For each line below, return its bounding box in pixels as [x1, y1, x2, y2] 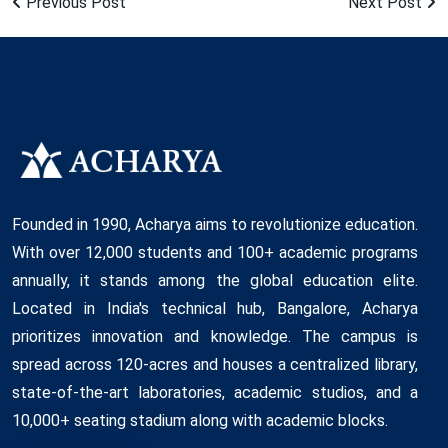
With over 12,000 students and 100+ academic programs [12, 242, 418, 262]
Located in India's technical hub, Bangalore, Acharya [12, 298, 418, 318]
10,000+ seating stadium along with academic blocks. [12, 410, 388, 430]
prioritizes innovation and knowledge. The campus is [12, 326, 418, 346]
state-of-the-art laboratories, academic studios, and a [12, 382, 418, 402]
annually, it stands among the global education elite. [12, 270, 418, 290]
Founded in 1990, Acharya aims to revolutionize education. [12, 214, 418, 234]
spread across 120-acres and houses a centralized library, [12, 354, 418, 374]
